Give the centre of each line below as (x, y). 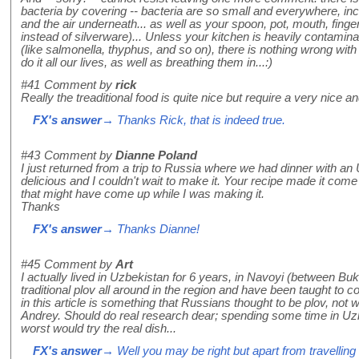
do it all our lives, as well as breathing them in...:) (147, 63)
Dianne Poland (156, 156)
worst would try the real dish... (99, 329)
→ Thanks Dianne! (151, 230)
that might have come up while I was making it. (143, 194)
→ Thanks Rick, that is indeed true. (194, 121)
